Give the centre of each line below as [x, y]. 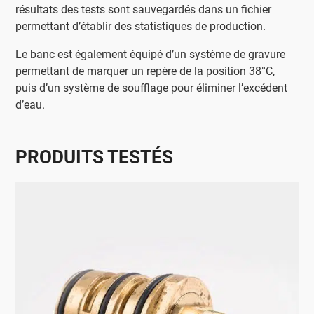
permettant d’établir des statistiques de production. [141, 26]
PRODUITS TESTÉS [95, 157]
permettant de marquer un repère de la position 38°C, [145, 71]
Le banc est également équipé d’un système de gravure [151, 54]
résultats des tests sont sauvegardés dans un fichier [144, 9]
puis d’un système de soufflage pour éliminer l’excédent [152, 88]
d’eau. [30, 104]
